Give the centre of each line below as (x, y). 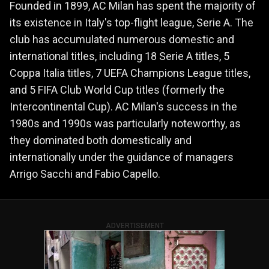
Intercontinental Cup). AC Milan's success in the (123, 106)
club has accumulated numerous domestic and (122, 39)
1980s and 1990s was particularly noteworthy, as (125, 123)
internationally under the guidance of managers (122, 157)
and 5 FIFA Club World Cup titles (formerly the (117, 89)
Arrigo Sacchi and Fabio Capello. (85, 174)
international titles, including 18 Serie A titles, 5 (119, 56)
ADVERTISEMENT (134, 225)
